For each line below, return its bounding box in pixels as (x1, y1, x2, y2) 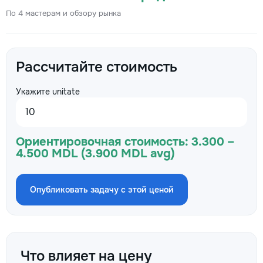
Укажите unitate (16, 86, 80, 97)
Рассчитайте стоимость (16, 58, 177, 76)
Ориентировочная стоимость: (16, 134, 188, 149)
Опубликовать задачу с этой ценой (30, 184, 174, 195)
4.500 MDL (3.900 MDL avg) (16, 146, 175, 161)
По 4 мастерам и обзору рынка (6, 8, 121, 18)
